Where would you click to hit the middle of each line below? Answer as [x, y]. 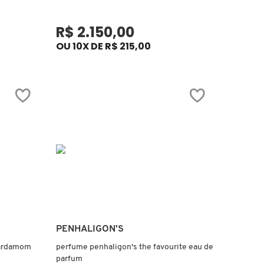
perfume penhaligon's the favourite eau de [135, 247]
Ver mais [133, 228]
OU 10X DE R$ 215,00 [104, 46]
